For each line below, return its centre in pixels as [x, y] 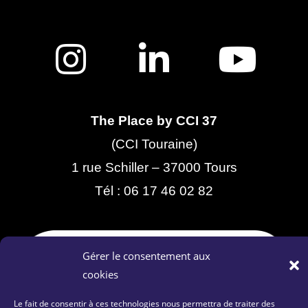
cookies [100, 274]
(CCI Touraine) [154, 144]
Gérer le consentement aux [146, 256]
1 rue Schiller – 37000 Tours [154, 167]
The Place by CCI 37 [154, 120]
